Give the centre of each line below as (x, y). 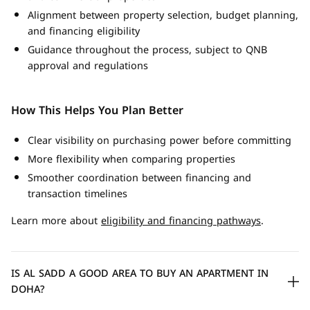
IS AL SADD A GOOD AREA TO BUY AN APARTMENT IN (140, 274)
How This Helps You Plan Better (97, 110)
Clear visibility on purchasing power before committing (159, 141)
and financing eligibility (84, 31)
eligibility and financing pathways (181, 221)
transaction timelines (77, 194)
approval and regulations (88, 66)
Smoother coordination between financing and (139, 178)
